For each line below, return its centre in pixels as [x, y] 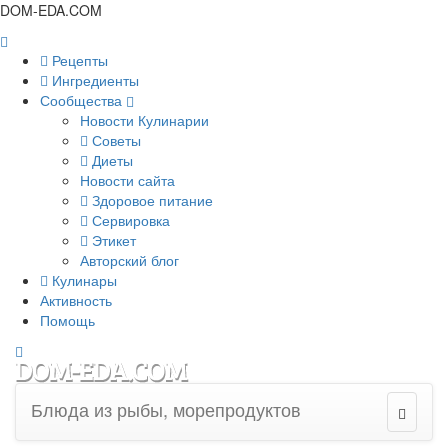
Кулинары [82, 280]
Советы [114, 140]
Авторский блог [129, 260]
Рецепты [78, 60]
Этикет [112, 240]
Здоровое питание [150, 200]
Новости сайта [127, 180]
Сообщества [83, 100]
